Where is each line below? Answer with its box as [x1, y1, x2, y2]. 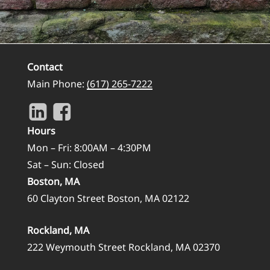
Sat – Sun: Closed [27, 157, 104, 171]
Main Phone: [27, 77, 87, 90]
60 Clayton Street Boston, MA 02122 [27, 191, 189, 205]
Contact [27, 60, 63, 74]
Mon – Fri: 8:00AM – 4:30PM [27, 140, 151, 154]
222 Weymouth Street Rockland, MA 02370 [27, 240, 220, 254]
